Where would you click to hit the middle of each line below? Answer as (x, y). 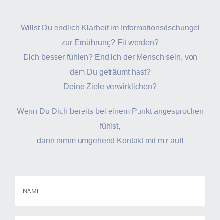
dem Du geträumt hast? (110, 72)
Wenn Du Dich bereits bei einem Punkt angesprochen (110, 111)
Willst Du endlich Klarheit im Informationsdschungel (110, 27)
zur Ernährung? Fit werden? (110, 42)
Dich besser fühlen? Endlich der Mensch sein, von (110, 57)
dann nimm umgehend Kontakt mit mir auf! (110, 140)
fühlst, (110, 126)
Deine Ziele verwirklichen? (110, 86)
